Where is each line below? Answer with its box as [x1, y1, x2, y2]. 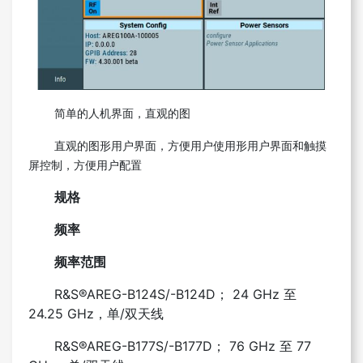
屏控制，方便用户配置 [28, 157, 142, 172]
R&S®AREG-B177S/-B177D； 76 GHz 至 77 [54, 337, 311, 354]
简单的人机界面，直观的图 [54, 105, 190, 120]
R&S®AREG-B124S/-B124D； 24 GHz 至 [54, 285, 297, 302]
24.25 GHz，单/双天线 [28, 305, 164, 322]
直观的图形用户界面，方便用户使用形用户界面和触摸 [54, 138, 327, 152]
